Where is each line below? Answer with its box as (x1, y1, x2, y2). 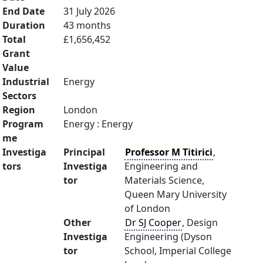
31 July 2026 (63, 5, 115, 18)
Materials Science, (124, 174, 204, 187)
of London (124, 202, 170, 215)
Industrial (2, 75, 49, 88)
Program (2, 117, 43, 130)
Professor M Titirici (125, 146, 213, 159)
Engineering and (124, 160, 198, 173)
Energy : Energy (63, 117, 133, 130)
